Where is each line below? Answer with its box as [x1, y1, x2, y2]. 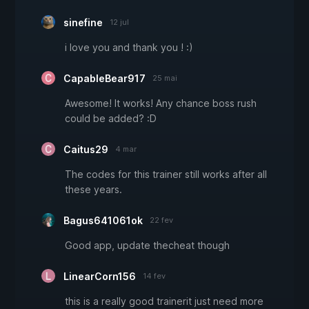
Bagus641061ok [63, 215, 143, 227]
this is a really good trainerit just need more [65, 295, 263, 308]
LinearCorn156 [63, 270, 136, 283]
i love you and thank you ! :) [65, 41, 193, 54]
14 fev [143, 271, 166, 281]
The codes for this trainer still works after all [65, 168, 267, 181]
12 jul [110, 17, 129, 28]
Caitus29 [63, 143, 108, 156]
